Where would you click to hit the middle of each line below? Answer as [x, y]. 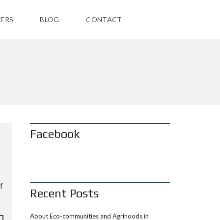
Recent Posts [64, 193]
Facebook [55, 134]
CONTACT [104, 19]
